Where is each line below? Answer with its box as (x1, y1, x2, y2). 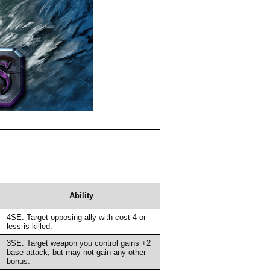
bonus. (6, 256, 30, 266)
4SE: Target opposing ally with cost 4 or (6, 212, 146, 222)
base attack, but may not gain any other (6, 247, 146, 257)
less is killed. (6, 221, 52, 231)
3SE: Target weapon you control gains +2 (6, 238, 151, 248)
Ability (69, 190, 93, 200)
